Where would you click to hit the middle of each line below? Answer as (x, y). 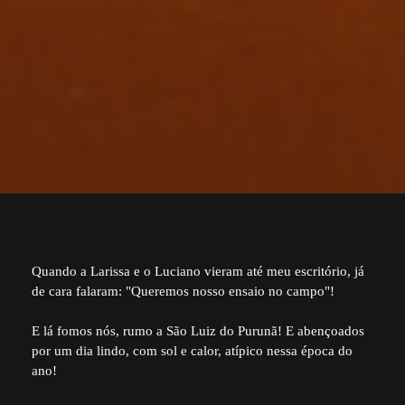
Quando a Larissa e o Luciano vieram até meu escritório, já (198, 272)
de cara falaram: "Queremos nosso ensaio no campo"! (183, 292)
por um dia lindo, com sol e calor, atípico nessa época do (192, 351)
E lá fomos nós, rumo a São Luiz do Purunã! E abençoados (198, 331)
